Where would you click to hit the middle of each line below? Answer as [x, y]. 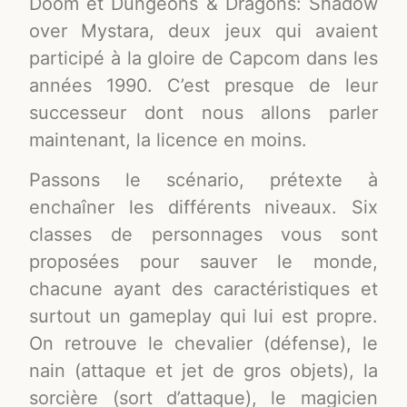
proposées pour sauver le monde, [203, 262]
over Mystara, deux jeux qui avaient [203, 30]
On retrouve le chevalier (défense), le [203, 344]
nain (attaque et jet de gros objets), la [203, 371]
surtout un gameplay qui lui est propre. [203, 317]
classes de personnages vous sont [203, 235]
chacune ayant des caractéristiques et [203, 289]
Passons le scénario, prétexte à [203, 180]
